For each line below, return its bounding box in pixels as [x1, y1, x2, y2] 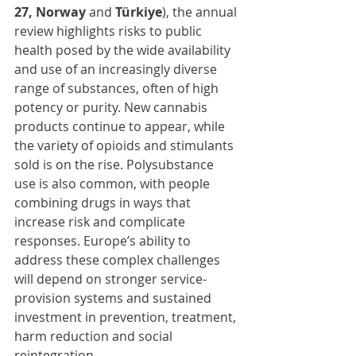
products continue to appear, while [14, 118, 228, 136]
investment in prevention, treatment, [14, 308, 239, 327]
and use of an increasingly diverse [14, 60, 220, 79]
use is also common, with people [14, 175, 213, 193]
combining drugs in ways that [14, 194, 194, 212]
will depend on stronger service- [14, 270, 207, 288]
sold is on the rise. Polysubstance [14, 156, 217, 174]
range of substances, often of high [14, 79, 222, 98]
